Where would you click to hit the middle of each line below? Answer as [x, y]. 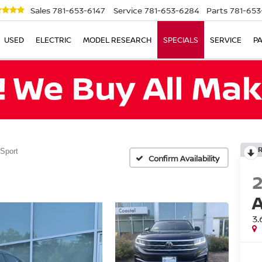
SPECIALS [181, 40]
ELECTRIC [54, 40]
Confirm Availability [184, 158]
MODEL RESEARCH [117, 40]
